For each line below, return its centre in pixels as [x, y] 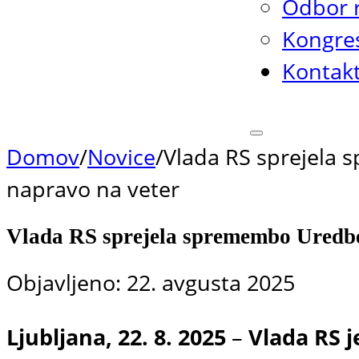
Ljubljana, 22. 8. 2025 [119, 337]
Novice [121, 157]
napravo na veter [93, 189]
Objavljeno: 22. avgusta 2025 [151, 283]
